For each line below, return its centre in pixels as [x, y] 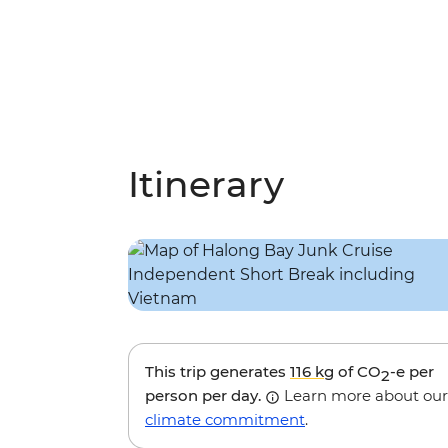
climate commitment [225, 420]
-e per [412, 372]
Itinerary [206, 184]
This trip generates [217, 372]
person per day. [205, 396]
